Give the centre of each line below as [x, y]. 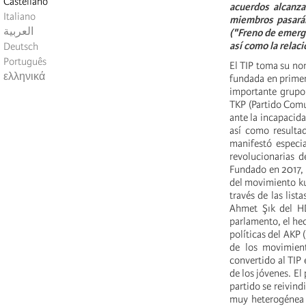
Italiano [19, 17]
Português [25, 62]
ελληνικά [24, 77]
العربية [18, 32]
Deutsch [21, 47]
